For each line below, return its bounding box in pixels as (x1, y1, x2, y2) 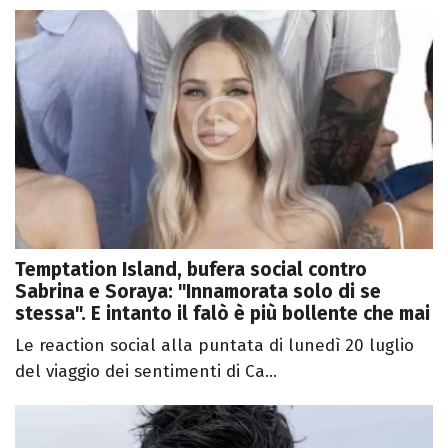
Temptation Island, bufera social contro (15, 257, 367, 281)
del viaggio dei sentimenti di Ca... (15, 360, 277, 382)
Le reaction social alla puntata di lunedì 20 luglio (15, 334, 414, 356)
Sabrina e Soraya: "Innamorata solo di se (15, 279, 381, 303)
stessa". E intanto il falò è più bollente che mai (15, 301, 430, 325)
